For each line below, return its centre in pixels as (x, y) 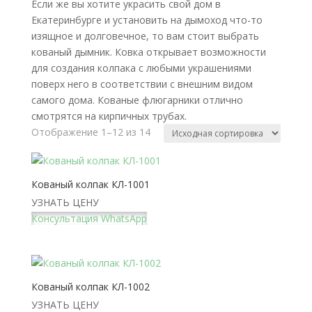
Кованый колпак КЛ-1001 (90, 184)
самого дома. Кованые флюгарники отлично (137, 100)
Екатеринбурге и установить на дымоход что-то (147, 19)
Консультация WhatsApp (89, 218)
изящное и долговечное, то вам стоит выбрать (145, 36)
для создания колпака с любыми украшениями (141, 68)
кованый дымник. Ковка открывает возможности (148, 52)
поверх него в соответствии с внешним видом (142, 84)
